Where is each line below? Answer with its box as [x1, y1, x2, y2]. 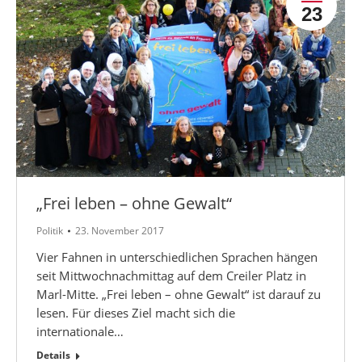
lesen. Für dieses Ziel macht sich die [36, 304, 235, 321]
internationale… [36, 322, 124, 339]
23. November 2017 [75, 223, 164, 238]
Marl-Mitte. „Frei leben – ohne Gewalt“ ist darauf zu [36, 285, 321, 302]
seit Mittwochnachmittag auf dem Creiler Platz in [36, 267, 306, 284]
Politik [36, 223, 63, 238]
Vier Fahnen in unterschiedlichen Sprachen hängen [36, 248, 318, 265]
